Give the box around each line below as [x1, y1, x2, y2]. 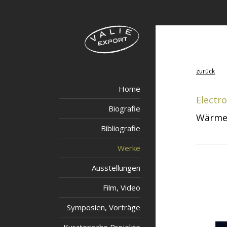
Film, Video [103, 182, 140, 193]
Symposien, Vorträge [67, 202, 140, 212]
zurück [196, 67, 215, 75]
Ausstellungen [92, 163, 140, 173]
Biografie [108, 103, 140, 113]
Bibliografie [101, 123, 140, 133]
